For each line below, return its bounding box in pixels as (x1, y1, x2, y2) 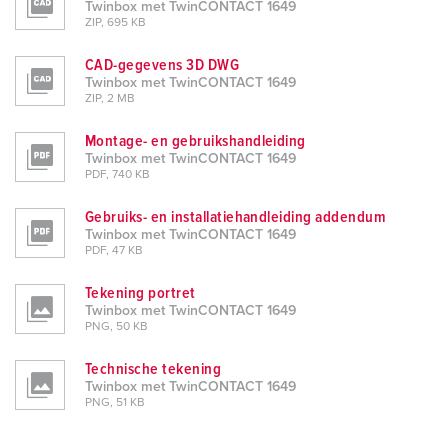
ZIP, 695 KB (85, 17, 146, 30)
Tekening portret (85, 285, 196, 302)
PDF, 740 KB (85, 169, 150, 182)
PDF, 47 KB (85, 245, 143, 258)
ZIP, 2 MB (85, 93, 135, 106)
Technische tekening (85, 361, 222, 378)
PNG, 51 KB (85, 397, 145, 410)
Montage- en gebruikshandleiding (85, 133, 306, 150)
